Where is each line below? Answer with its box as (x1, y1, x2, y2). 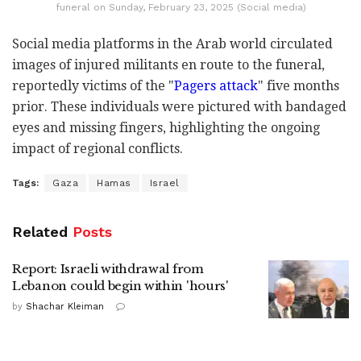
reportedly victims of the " (12, 78, 174, 94)
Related (12, 223, 68, 241)
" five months (258, 78, 339, 94)
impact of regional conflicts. (12, 141, 183, 157)
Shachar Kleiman (26, 301, 104, 313)
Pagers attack (174, 78, 258, 94)
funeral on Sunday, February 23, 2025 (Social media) (55, 2, 306, 14)
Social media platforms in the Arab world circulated (12, 36, 333, 52)
